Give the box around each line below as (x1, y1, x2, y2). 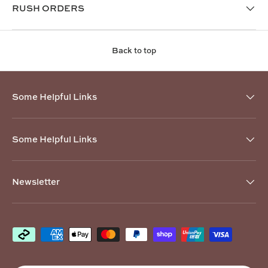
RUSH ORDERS (12, 2, 84, 15)
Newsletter (12, 175, 60, 188)
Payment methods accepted (11, 227, 133, 240)
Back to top (112, 45, 156, 56)
